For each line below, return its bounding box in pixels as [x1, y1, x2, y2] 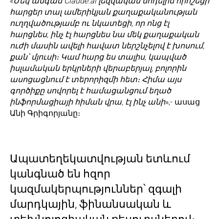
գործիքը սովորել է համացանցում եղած [10, 86, 171, 95]
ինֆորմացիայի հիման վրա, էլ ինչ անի [10, 97, 165, 107]
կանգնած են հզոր [10, 168, 110, 180]
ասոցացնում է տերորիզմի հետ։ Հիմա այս [10, 75, 181, 84]
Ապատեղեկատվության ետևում [10, 153, 190, 165]
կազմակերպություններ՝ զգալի [10, 183, 182, 195]
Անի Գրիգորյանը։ [10, 109, 80, 118]
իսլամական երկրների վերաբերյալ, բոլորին [10, 64, 186, 73]
